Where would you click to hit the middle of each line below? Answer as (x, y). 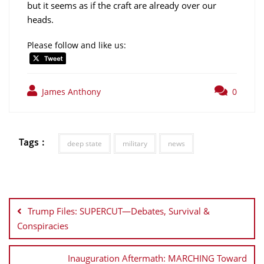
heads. (40, 19)
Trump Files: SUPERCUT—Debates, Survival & (119, 211)
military (135, 144)
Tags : (32, 142)
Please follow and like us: (77, 45)
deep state (84, 144)
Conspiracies (43, 226)
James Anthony (70, 92)
